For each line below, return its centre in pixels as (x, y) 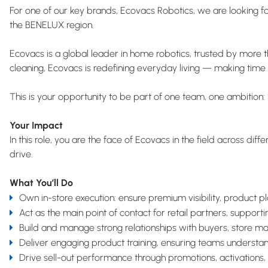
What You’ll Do (41, 183)
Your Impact (36, 125)
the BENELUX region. (52, 25)
